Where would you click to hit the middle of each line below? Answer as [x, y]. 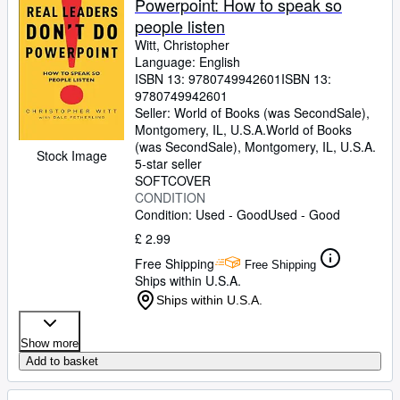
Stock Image [71, 156]
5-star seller [168, 163]
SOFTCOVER [173, 180]
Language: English [187, 62]
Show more [50, 343]
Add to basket [62, 361]
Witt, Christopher [182, 45]
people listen [180, 26]
